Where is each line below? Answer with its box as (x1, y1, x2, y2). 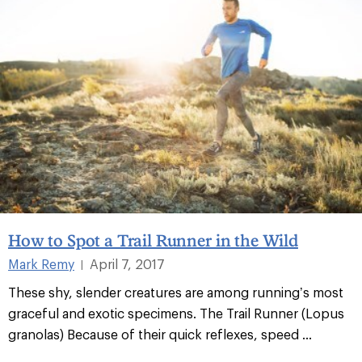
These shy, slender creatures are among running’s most (8, 284, 343, 300)
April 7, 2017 (90, 255, 165, 271)
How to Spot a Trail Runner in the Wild (8, 229, 298, 250)
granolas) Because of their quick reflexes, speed (8, 326, 302, 342)
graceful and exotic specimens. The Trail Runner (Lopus (8, 305, 344, 321)
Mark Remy (8, 255, 74, 271)
